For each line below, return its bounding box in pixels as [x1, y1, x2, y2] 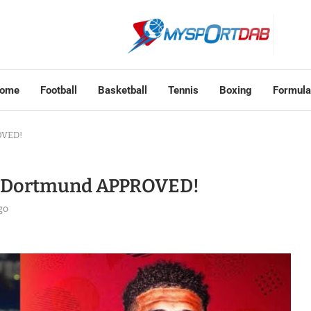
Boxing [219, 84, 252, 96]
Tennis [167, 84, 199, 96]
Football [40, 84, 77, 96]
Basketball [97, 84, 147, 96]
